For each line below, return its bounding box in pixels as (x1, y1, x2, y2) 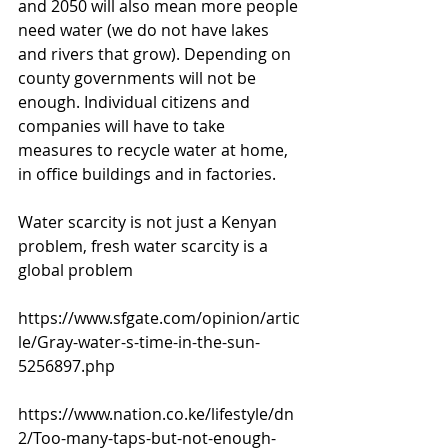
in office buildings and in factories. (18, 163, 280, 185)
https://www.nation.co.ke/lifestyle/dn (18, 403, 294, 425)
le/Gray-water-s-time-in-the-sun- (18, 331, 260, 353)
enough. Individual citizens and (18, 91, 254, 113)
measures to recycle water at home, (18, 139, 292, 161)
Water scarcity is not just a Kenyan (18, 211, 281, 233)
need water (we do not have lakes (18, 19, 273, 41)
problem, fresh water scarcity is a (18, 235, 272, 257)
